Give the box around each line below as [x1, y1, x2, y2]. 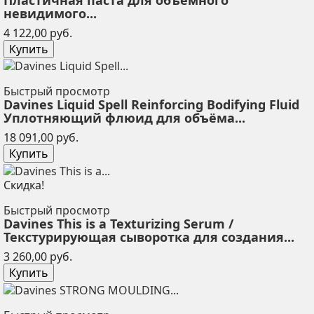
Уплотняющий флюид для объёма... [4, 109, 245, 127]
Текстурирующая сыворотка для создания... [4, 228, 294, 246]
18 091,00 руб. [4, 130, 78, 146]
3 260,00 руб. [4, 249, 72, 265]
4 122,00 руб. [4, 25, 72, 41]
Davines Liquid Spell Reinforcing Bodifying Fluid [4, 96, 299, 114]
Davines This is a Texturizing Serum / [4, 215, 233, 233]
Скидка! [4, 177, 44, 193]
